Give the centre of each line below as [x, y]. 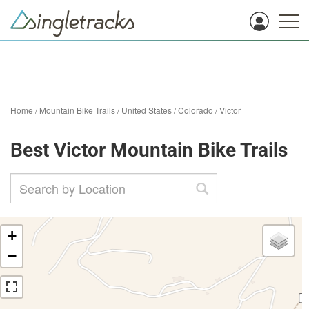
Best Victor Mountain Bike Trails [149, 150]
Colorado [196, 110]
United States [147, 110]
